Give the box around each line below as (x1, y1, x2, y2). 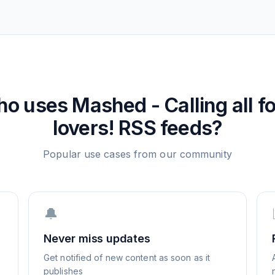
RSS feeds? (114, 116, 223, 140)
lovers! (52, 116, 115, 140)
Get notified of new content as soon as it (44, 252, 211, 263)
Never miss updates (44, 232, 150, 245)
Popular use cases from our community (43, 148, 232, 160)
